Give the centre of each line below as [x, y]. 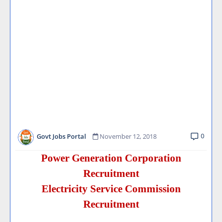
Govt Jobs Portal [61, 137]
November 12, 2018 [128, 137]
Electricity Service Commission [111, 189]
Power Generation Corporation [111, 158]
